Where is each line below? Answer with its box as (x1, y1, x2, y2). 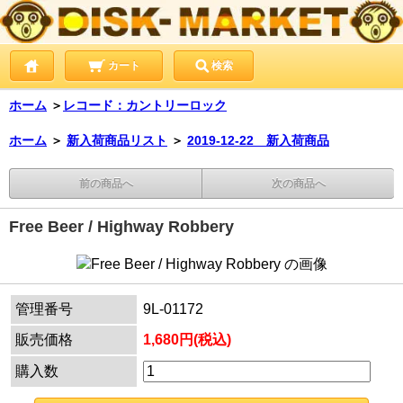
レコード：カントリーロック (63, 97, 227, 112)
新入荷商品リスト (67, 132, 167, 148)
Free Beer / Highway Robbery (9, 217, 234, 236)
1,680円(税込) (143, 331, 231, 347)
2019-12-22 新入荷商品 (187, 132, 329, 148)
